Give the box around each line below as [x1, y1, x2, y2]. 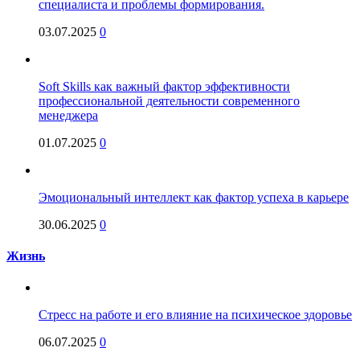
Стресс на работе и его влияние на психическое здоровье [39, 308, 352, 322]
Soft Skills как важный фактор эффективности [39, 79, 290, 93]
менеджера [39, 108, 98, 122]
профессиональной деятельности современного [39, 93, 300, 108]
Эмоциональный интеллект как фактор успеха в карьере [39, 190, 349, 204]
